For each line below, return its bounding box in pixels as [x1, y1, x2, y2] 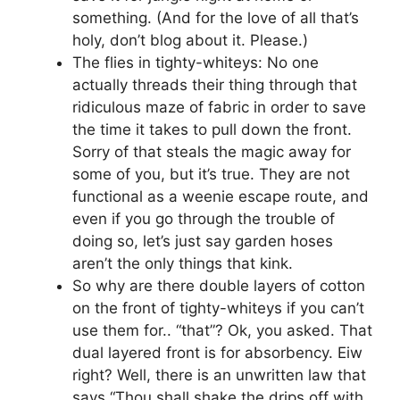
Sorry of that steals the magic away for [72, 142, 351, 161]
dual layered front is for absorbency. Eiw [72, 343, 362, 362]
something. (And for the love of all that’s [72, 8, 359, 27]
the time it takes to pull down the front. [72, 120, 352, 138]
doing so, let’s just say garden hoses [72, 231, 333, 250]
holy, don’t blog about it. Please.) [72, 30, 308, 49]
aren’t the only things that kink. [72, 254, 293, 272]
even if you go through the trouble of [72, 209, 335, 228]
